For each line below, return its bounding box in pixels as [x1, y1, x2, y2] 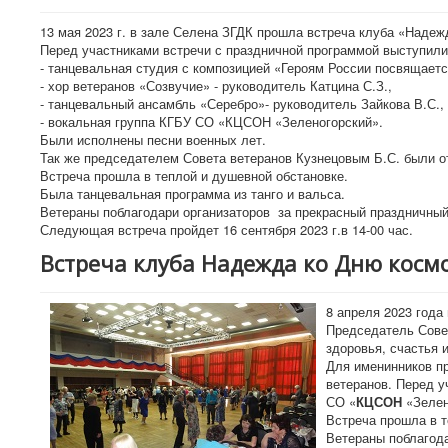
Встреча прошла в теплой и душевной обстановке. [40, 165, 348, 185]
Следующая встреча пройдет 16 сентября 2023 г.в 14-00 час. [40, 219, 413, 239]
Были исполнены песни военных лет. [40, 129, 266, 149]
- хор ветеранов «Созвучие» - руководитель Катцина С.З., [40, 75, 392, 95]
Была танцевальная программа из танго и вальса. [40, 183, 349, 203]
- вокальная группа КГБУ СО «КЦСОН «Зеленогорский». [40, 111, 383, 131]
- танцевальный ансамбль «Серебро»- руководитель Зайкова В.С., [40, 93, 444, 113]
